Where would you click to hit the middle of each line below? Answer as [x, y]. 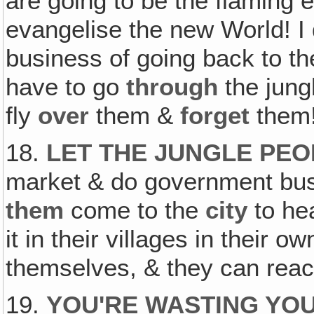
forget [215, 115]
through [172, 87]
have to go [66, 87]
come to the [135, 210]
